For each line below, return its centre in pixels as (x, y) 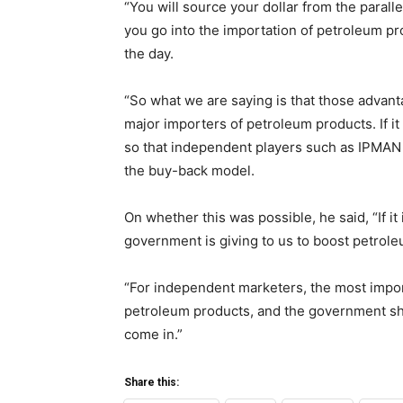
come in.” (153, 334)
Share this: (152, 382)
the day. (149, 54)
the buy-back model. (189, 170)
